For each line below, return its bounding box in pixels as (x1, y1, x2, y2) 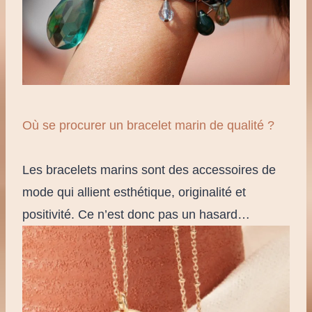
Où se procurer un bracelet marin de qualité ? (22, 118, 274, 132)
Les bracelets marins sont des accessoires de (22, 162, 276, 177)
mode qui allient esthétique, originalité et (22, 185, 246, 199)
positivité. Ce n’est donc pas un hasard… (22, 207, 250, 221)
